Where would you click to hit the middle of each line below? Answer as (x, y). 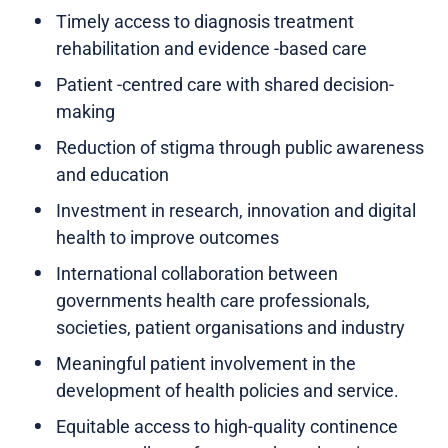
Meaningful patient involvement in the (206, 363)
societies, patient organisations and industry (230, 327)
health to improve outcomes (167, 237)
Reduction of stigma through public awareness (240, 147)
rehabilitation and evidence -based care (211, 48)
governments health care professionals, (213, 300)
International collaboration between (197, 273)
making (85, 111)
